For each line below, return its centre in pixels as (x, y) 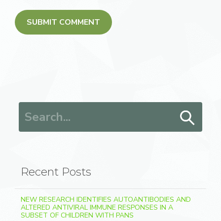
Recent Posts (56, 172)
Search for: (36, 108)
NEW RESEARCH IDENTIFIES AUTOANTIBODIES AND (106, 200)
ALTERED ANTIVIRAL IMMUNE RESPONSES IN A (97, 208)
